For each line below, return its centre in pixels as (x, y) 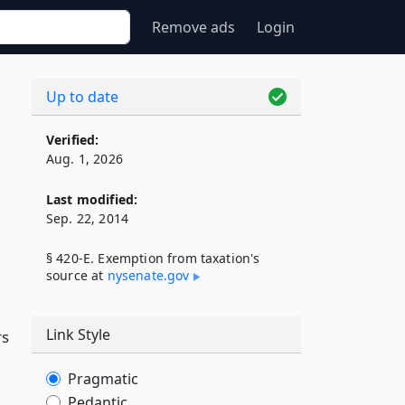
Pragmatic (103, 379)
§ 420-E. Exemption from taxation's (153, 258)
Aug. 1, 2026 (85, 159)
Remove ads (193, 27)
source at (77, 275)
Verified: (73, 140)
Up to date (82, 97)
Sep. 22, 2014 (88, 218)
